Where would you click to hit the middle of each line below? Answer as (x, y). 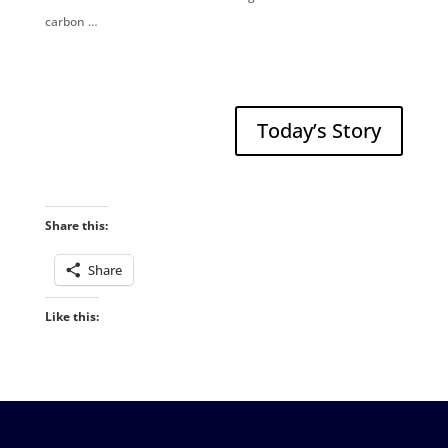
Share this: (76, 226)
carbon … (71, 22)
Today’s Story (319, 131)
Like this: (71, 317)
